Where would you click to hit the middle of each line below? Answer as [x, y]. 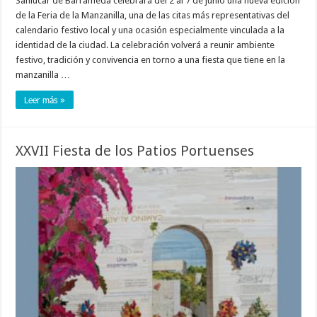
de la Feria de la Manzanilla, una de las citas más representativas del [153, 16]
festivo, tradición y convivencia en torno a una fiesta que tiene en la [151, 60]
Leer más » [45, 100]
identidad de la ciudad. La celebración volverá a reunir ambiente [145, 45]
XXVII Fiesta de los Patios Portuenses [135, 151]
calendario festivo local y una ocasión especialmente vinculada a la [150, 30]
